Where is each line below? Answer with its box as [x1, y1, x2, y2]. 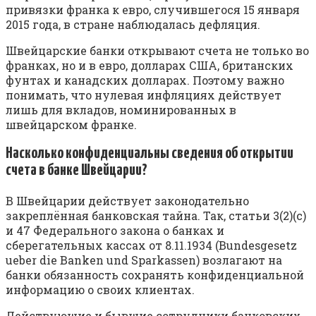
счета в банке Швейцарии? [6, 162, 147, 179]
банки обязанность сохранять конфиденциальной [6, 267, 304, 283]
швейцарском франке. [6, 116, 137, 132]
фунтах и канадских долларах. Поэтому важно [6, 72, 284, 87]
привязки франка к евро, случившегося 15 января [6, 1, 300, 17]
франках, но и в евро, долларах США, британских [6, 57, 293, 73]
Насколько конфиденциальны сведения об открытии [6, 145, 293, 162]
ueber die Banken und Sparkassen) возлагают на [6, 253, 282, 268]
